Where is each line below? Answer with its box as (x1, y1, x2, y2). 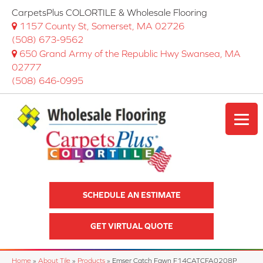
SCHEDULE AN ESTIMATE (82, 190, 181, 200)
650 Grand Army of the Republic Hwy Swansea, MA (19, 48, 241, 59)
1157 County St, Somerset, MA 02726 (19, 21, 184, 31)
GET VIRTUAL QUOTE (90, 221, 173, 231)
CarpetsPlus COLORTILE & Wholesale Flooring (12, 7, 207, 18)
